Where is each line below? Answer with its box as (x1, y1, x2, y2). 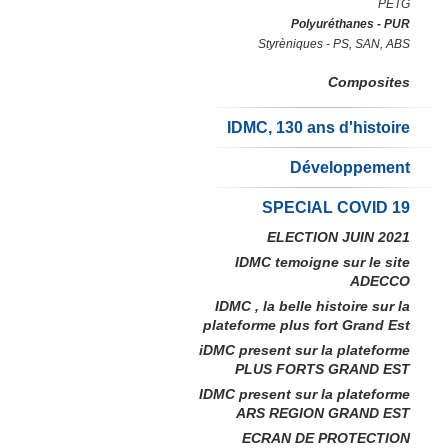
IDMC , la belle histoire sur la (215, 298, 410, 314)
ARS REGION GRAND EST (236, 405, 410, 421)
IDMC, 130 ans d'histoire (227, 119, 410, 136)
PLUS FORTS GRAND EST (235, 361, 410, 377)
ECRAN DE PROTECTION (242, 430, 410, 446)
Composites (328, 74, 410, 90)
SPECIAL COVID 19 (262, 199, 410, 216)
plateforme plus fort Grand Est (203, 317, 410, 333)
